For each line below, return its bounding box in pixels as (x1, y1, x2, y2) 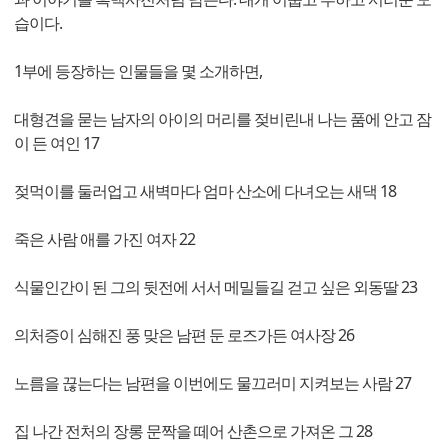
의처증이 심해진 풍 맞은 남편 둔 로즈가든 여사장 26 (14, 324, 354, 347)
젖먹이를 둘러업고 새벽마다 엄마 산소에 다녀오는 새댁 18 (14, 180, 396, 203)
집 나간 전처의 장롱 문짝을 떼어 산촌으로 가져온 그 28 (14, 420, 372, 443)
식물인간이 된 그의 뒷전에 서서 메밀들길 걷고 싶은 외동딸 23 (14, 276, 417, 299)
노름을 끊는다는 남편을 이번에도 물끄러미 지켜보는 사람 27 (14, 372, 411, 395)
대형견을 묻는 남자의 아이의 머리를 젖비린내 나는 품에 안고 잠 (14, 108, 431, 131)
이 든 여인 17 (14, 132, 99, 155)
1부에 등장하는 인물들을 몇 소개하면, (14, 60, 262, 83)
